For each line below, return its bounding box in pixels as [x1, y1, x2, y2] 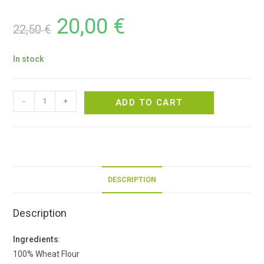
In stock [13, 54, 45, 64]
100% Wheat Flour [13, 249, 80, 259]
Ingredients [13, 235, 59, 245]
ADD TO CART [115, 97, 183, 108]
